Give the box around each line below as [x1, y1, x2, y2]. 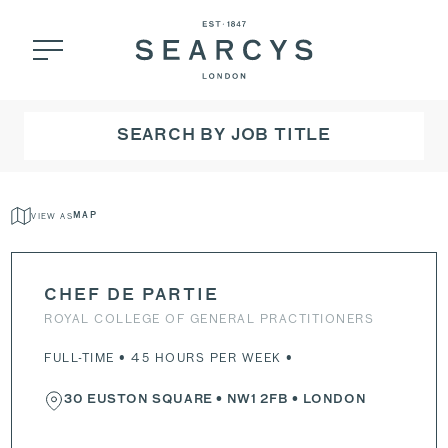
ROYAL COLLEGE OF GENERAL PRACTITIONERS [44, 310, 375, 327]
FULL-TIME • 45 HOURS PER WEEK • [44, 349, 294, 366]
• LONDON [288, 394, 367, 406]
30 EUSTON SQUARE [64, 394, 213, 406]
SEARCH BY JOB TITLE [116, 128, 332, 144]
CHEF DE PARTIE [44, 288, 220, 304]
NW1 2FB [226, 394, 289, 406]
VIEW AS [31, 210, 73, 222]
